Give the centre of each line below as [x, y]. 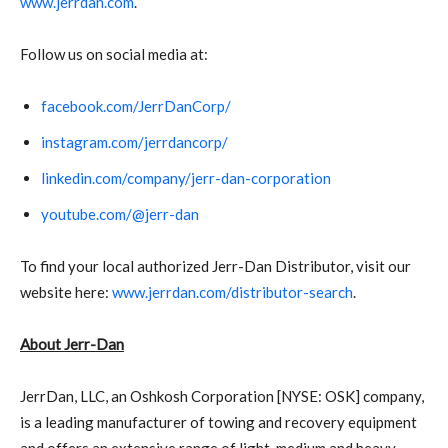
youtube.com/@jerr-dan [120, 213]
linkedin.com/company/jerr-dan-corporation [186, 177]
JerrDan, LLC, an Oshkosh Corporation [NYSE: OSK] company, [222, 395]
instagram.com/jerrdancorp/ [134, 141]
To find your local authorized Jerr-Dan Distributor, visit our [215, 265]
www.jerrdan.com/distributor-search [232, 291]
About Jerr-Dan [72, 343]
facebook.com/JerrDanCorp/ [136, 105]
